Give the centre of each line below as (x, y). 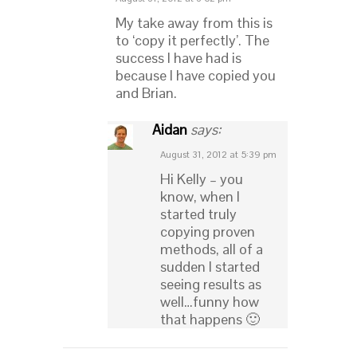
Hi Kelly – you (202, 179)
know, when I (200, 197)
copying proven (208, 232)
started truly (198, 214)
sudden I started (210, 267)
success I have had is (178, 58)
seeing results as (211, 284)
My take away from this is (194, 23)
